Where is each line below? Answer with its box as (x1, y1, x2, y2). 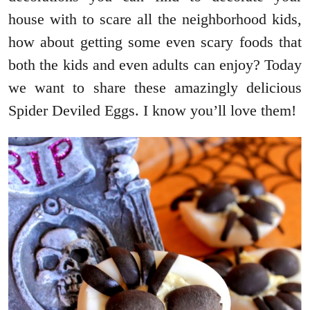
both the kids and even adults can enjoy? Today (8, 56, 302, 74)
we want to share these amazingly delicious (8, 79, 302, 97)
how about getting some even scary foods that (8, 33, 302, 51)
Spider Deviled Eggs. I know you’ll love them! (8, 102, 296, 120)
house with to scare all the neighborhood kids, (8, 10, 302, 28)
